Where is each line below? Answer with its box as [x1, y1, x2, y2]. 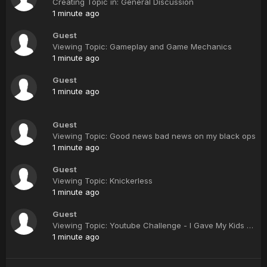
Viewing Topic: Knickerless [52, 176, 153, 185]
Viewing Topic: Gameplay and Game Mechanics [52, 42, 232, 51]
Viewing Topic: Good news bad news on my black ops [52, 131, 256, 141]
